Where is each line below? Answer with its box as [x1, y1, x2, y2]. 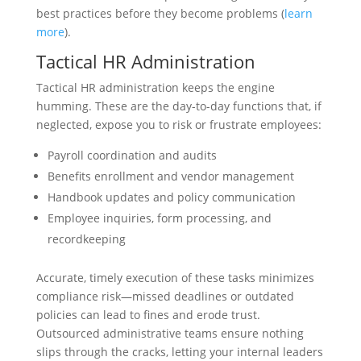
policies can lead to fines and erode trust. [35, 307, 260, 322]
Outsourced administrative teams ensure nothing [35, 326, 304, 341]
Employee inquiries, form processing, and [47, 210, 272, 226]
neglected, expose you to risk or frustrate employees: [35, 117, 322, 132]
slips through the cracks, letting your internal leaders [35, 344, 323, 359]
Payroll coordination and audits [47, 147, 217, 163]
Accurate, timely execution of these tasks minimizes [35, 270, 314, 285]
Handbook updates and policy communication [47, 189, 296, 205]
